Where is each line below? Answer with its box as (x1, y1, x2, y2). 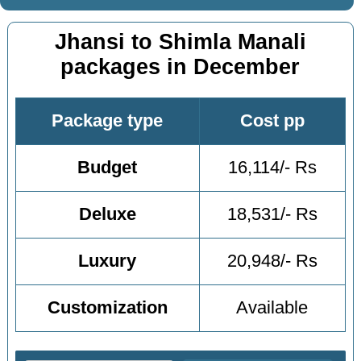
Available (236, 298, 309, 318)
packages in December (60, 54, 301, 79)
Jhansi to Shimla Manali (54, 29, 306, 54)
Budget (77, 158, 138, 178)
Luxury (78, 251, 137, 272)
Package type (52, 111, 164, 131)
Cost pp (239, 111, 305, 131)
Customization (47, 298, 168, 318)
